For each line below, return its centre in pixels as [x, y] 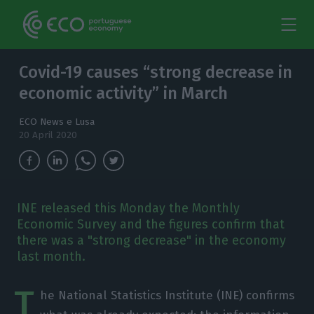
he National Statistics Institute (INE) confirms [167, 295]
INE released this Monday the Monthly [128, 208]
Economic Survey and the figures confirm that [150, 224]
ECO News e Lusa [57, 122]
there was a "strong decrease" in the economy [151, 240]
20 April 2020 [48, 135]
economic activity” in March [124, 93]
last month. [51, 257]
